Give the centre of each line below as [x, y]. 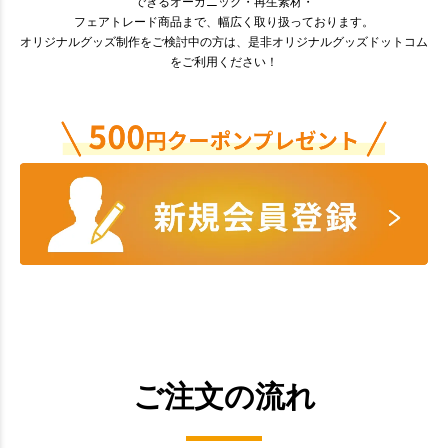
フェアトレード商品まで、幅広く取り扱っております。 [224, 22]
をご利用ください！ [224, 62]
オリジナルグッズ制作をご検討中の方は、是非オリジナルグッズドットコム [224, 42]
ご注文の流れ [224, 397]
